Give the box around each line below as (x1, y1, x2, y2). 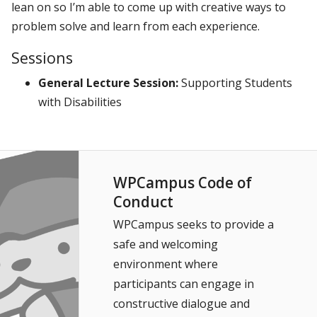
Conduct (113, 191, 173, 212)
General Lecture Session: (38, 74, 179, 91)
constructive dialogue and (113, 295, 250, 311)
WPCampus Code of (113, 172, 252, 192)
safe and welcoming (113, 236, 218, 252)
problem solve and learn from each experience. (11, 18, 260, 34)
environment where (113, 255, 218, 272)
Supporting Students (181, 74, 293, 91)
